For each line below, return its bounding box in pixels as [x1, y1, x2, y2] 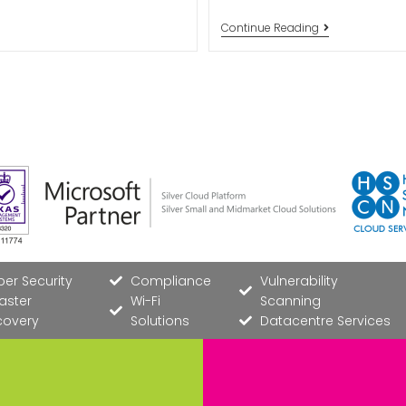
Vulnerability [259, 272, 338, 290]
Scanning [259, 292, 321, 310]
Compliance [130, 272, 211, 290]
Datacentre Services [259, 312, 391, 330]
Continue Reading [220, 20, 319, 35]
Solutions [130, 312, 189, 330]
